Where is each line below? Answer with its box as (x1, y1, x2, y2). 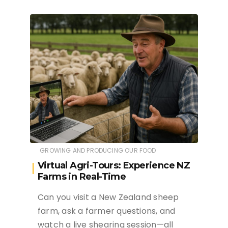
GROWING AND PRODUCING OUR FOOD (40, 146, 156, 155)
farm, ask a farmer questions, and (38, 205, 176, 217)
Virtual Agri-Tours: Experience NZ (38, 160, 190, 172)
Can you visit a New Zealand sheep (38, 191, 179, 204)
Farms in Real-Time (38, 171, 126, 183)
